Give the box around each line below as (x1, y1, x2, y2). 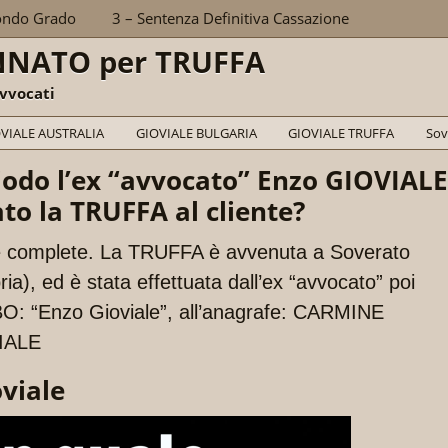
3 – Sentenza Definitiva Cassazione (111, 8, 349, 28)
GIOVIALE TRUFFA (288, 124, 395, 142)
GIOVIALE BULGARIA (135, 124, 257, 142)
